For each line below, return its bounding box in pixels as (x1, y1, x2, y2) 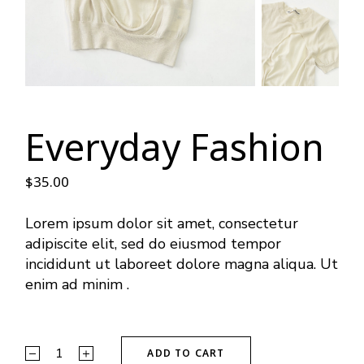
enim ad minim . (25, 274, 130, 294)
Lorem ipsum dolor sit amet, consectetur (25, 213, 299, 233)
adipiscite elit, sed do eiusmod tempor (25, 233, 282, 253)
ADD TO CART (147, 345, 225, 360)
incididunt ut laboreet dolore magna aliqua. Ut (25, 253, 339, 274)
